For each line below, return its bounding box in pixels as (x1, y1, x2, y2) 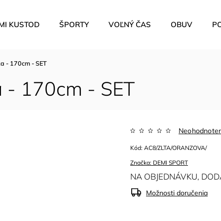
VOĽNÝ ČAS (109, 20, 151, 29)
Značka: (130, 159, 153, 166)
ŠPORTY (59, 20, 89, 29)
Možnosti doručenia (146, 188, 208, 197)
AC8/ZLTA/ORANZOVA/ (144, 144, 207, 151)
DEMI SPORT (153, 159, 188, 166)
